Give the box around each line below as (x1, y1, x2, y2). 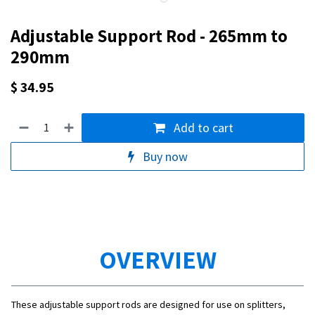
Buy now (139, 148, 188, 165)
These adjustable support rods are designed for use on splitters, (11, 297, 285, 311)
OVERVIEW (98, 242, 217, 276)
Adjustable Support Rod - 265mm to (11, 23, 288, 47)
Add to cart (170, 119, 233, 136)
